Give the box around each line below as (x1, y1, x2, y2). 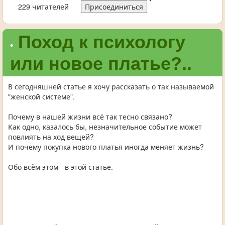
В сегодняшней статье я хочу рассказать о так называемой (8, 81, 214, 92)
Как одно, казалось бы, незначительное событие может (8, 122, 202, 132)
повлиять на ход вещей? (8, 132, 94, 142)
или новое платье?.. (10, 53, 192, 74)
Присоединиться (85, 2, 143, 12)
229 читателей (18, 2, 69, 12)
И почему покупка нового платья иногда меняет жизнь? (8, 142, 204, 152)
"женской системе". (8, 91, 75, 102)
